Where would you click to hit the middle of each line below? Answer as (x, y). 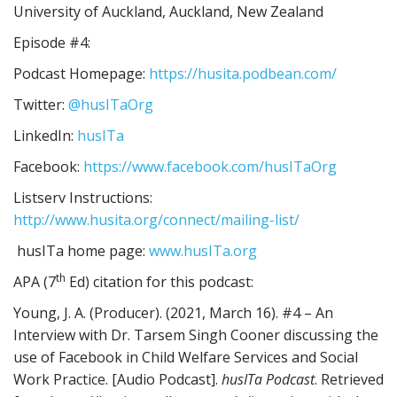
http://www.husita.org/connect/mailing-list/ (156, 220)
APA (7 (35, 282)
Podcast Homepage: (81, 74)
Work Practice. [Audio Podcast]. (117, 379)
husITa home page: (81, 251)
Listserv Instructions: (83, 198)
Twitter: (41, 105)
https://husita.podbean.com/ (243, 74)
